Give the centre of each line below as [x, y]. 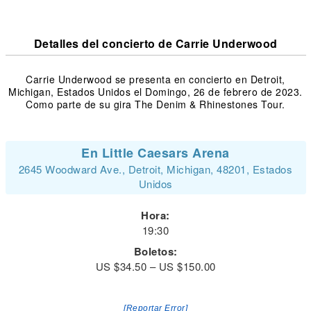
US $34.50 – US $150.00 [155, 266]
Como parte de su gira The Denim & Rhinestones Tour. [155, 104]
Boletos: [155, 251]
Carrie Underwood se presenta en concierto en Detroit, [155, 79]
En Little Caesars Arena [155, 153]
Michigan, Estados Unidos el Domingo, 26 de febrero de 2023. [155, 92]
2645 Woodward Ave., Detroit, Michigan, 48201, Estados [155, 169]
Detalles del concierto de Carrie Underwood [155, 43]
